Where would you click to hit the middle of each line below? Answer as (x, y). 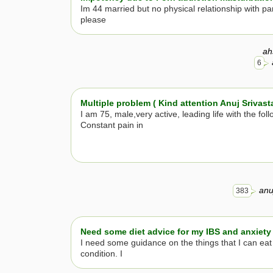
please (93, 20)
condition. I (101, 253)
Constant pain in (112, 125)
